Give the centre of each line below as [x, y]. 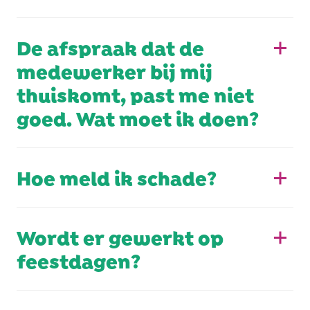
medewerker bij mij [115, 70]
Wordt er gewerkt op [120, 236]
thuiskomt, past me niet [135, 93]
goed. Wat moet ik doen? [138, 117]
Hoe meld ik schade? [117, 176]
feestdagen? [79, 259]
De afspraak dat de [110, 46]
